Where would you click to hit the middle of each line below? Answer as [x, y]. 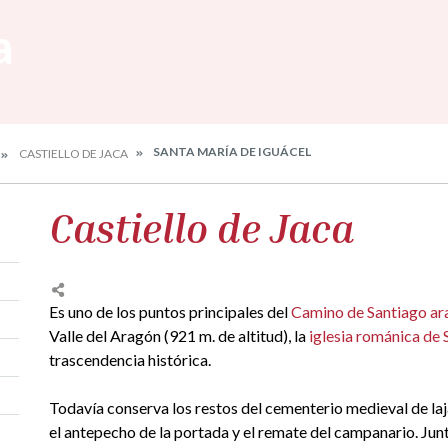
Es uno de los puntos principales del [170, 311]
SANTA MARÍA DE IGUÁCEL [231, 151]
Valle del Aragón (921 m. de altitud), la [179, 335]
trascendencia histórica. [130, 359]
